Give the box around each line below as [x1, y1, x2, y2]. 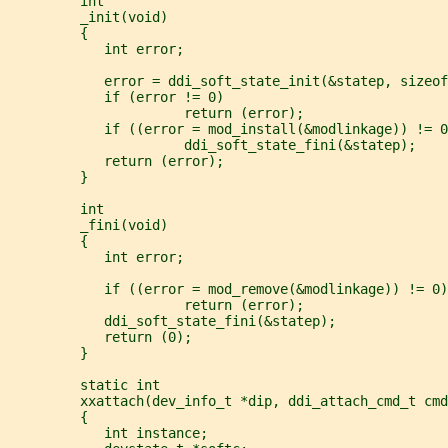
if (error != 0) [8, 88, 224, 105]
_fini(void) [8, 216, 168, 233]
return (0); [8, 328, 192, 345]
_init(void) [8, 8, 168, 25]
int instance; [8, 424, 208, 441]
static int [8, 376, 160, 393]
